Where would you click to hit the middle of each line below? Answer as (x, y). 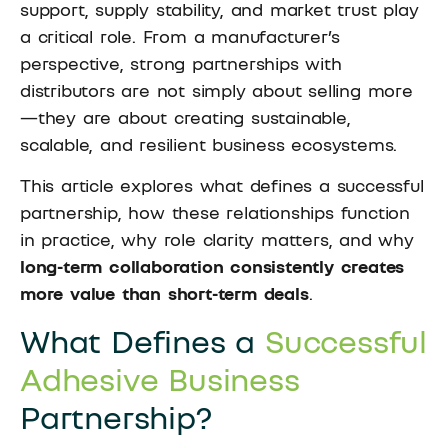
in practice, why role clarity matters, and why (217, 239)
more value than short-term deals (164, 293)
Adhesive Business (160, 378)
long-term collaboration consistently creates (212, 266)
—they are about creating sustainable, (185, 116)
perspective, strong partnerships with (181, 62)
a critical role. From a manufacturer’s (180, 35)
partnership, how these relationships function (215, 212)
